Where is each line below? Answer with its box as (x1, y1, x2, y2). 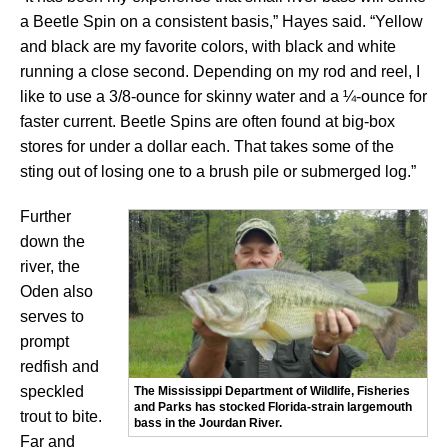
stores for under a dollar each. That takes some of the (20, 138, 394, 156)
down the (20, 233, 85, 251)
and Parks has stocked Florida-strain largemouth (134, 400, 412, 415)
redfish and (20, 358, 99, 376)
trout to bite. (20, 408, 102, 426)
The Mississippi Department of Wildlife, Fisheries (134, 384, 410, 399)
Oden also (20, 283, 93, 301)
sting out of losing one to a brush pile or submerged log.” (20, 163, 416, 181)
